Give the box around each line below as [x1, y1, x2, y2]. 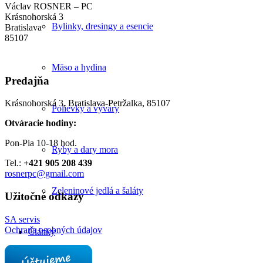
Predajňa [5, 74, 49, 87]
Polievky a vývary [52, 103, 119, 113]
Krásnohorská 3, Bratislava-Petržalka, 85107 [5, 98, 170, 109]
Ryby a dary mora [52, 144, 118, 154]
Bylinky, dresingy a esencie [52, 21, 153, 31]
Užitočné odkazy [5, 190, 84, 203]
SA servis [5, 214, 40, 224]
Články [28, 227, 55, 237]
